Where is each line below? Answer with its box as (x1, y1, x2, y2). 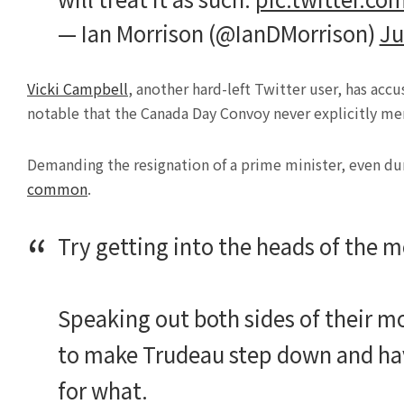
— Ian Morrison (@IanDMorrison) (57, 17, 380, 49)
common (27, 178, 87, 199)
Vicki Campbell (27, 78, 128, 99)
